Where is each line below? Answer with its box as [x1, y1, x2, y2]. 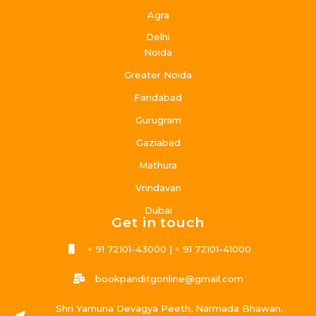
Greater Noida [124, 69, 192, 81]
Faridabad [134, 92, 182, 104]
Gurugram [135, 114, 181, 126]
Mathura [139, 159, 177, 171]
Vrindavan [135, 182, 181, 194]
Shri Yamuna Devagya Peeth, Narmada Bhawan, [55, 303, 283, 315]
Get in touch [111, 214, 205, 231]
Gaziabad [135, 137, 181, 149]
